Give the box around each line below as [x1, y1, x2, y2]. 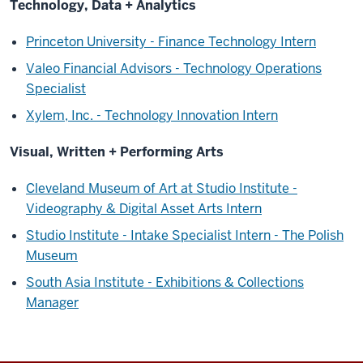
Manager [26, 294, 79, 312]
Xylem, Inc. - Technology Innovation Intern [26, 107, 278, 125]
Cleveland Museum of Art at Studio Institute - [26, 180, 297, 198]
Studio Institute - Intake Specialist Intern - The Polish [26, 227, 344, 245]
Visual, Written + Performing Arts [10, 143, 227, 161]
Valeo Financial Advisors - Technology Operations [26, 60, 322, 78]
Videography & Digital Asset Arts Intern [26, 200, 262, 218]
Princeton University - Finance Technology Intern [26, 33, 316, 51]
